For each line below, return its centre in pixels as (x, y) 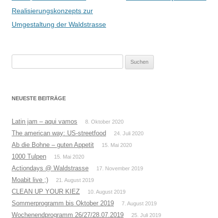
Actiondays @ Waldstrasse (50, 168)
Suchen (22, 60)
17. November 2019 (120, 168)
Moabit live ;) (30, 180)
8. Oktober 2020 (104, 122)
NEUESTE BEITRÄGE (39, 98)
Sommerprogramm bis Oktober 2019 (63, 203)
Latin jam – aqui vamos (45, 121)
